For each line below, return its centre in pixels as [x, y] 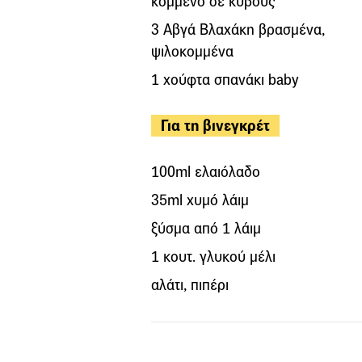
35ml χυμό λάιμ [200, 200]
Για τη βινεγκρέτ [215, 125]
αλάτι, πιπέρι [190, 284]
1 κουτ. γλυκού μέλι [213, 256]
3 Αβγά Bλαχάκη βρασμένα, [238, 29]
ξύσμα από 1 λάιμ [206, 228]
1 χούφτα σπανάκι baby [225, 79]
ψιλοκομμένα [192, 51]
